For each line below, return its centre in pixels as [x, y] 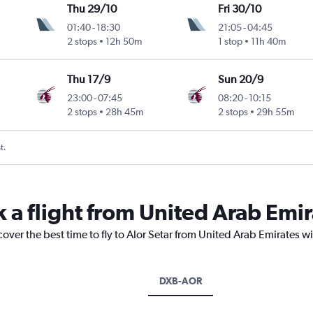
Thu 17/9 [89, 80]
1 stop [230, 42]
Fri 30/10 [239, 9]
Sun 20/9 [240, 80]
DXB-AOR [181, 281]
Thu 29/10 [92, 9]
